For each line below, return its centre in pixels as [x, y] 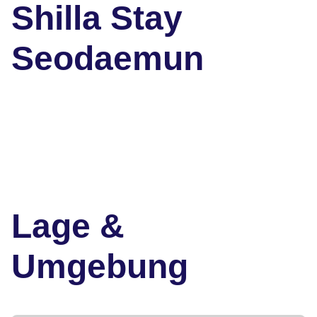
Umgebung [100, 267]
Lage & [68, 226]
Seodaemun [108, 59]
